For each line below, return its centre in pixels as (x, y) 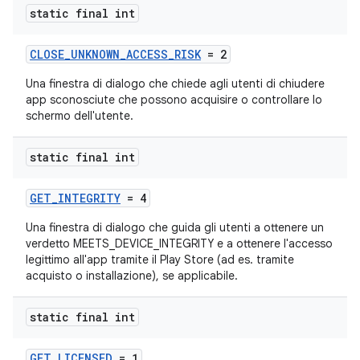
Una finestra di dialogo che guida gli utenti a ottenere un (175, 227)
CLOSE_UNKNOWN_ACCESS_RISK (115, 54)
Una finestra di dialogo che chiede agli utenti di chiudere (175, 84)
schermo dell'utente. (80, 116)
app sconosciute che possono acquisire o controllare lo (174, 100)
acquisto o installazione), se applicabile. (132, 276)
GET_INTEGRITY (75, 198)
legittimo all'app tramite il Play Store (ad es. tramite (160, 260)
